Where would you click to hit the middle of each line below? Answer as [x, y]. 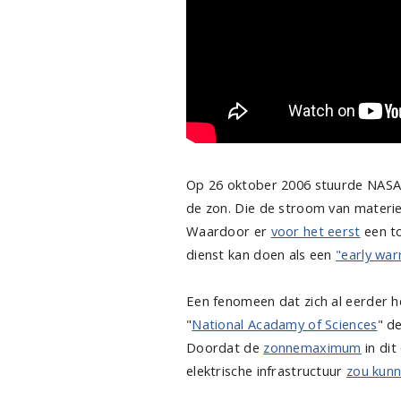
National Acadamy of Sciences [285, 324]
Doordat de [225, 347]
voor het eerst [316, 231]
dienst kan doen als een [261, 254]
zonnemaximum [312, 347]
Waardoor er [229, 231]
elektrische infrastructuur [266, 371]
